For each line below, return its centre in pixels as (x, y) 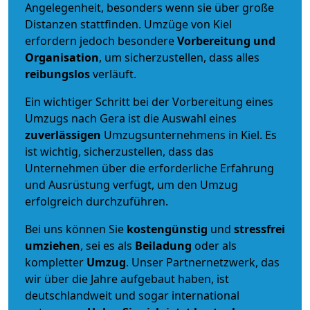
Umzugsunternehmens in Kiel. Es (190, 135)
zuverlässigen (64, 135)
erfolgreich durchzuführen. (97, 201)
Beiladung (163, 245)
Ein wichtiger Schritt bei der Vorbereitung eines (149, 101)
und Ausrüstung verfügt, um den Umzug (131, 184)
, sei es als (108, 245)
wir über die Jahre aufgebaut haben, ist (127, 279)
